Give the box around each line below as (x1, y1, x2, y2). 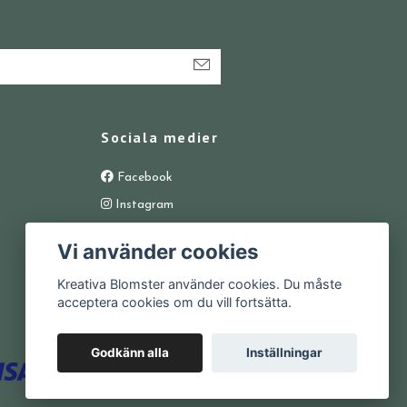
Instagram (112, 198, 174, 213)
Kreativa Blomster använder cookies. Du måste (57, 276, 342, 293)
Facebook (114, 171, 173, 185)
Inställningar (245, 345, 323, 361)
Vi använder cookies (57, 238, 260, 263)
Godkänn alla (91, 345, 170, 361)
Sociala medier (101, 128, 219, 147)
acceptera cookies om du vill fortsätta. (57, 294, 293, 311)
